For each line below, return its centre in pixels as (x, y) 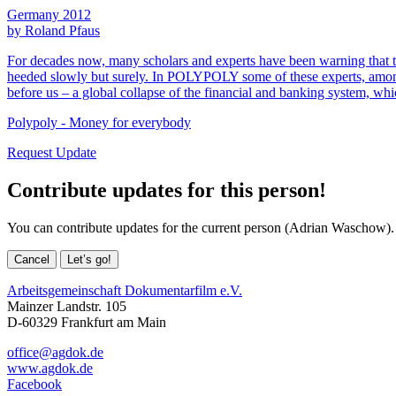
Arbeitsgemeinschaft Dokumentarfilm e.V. (125, 290)
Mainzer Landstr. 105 (67, 306)
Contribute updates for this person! (167, 190)
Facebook (34, 384)
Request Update (52, 152)
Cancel (32, 259)
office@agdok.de (55, 352)
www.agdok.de (50, 368)
